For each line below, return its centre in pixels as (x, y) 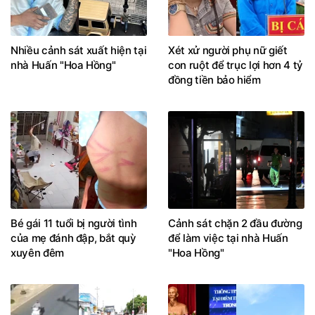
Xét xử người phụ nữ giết (228, 50)
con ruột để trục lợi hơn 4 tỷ (236, 65)
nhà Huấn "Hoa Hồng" (63, 65)
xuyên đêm (37, 253)
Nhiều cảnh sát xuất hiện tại (79, 50)
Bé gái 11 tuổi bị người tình (74, 224)
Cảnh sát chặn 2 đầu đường (235, 224)
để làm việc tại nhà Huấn (228, 238)
